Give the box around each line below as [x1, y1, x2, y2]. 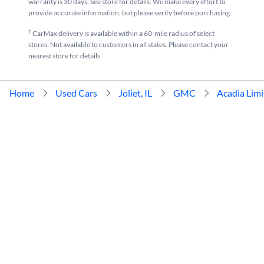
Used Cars [55, 87, 97, 98]
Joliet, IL [118, 87, 152, 98]
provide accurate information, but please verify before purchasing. [28, 8, 232, 17]
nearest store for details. [28, 51, 102, 60]
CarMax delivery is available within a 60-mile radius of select [31, 29, 214, 38]
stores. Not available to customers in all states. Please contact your [28, 40, 229, 49]
